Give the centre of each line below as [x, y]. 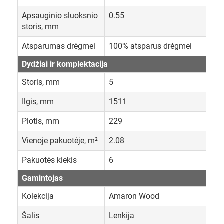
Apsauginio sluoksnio [60, 16]
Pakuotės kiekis [49, 160]
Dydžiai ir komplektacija [65, 64]
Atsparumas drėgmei [59, 46]
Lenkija [122, 216]
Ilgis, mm [38, 102]
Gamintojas [42, 178]
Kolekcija [38, 196]
